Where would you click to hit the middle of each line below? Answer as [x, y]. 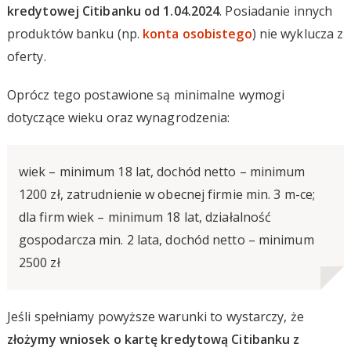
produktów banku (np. [75, 33]
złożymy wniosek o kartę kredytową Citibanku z [153, 339]
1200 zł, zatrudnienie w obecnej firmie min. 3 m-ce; [167, 194]
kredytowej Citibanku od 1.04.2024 [113, 11]
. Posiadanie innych [276, 11]
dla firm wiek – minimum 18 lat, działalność [145, 217]
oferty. [26, 56]
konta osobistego [197, 33]
